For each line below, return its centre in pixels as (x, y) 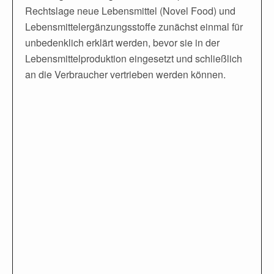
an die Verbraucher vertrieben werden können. (125, 74)
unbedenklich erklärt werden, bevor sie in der (122, 42)
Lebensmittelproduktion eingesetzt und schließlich (134, 58)
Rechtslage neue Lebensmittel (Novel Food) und (130, 10)
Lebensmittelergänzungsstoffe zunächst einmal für (134, 26)
